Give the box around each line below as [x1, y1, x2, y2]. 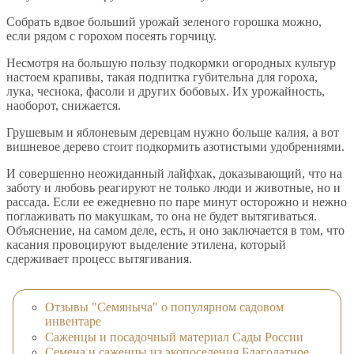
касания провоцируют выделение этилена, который [6, 238, 286, 252]
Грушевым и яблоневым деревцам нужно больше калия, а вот [6, 126, 339, 140]
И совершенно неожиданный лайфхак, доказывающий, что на [6, 167, 342, 181]
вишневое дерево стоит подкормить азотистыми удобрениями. [6, 140, 345, 154]
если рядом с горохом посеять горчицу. [6, 29, 217, 43]
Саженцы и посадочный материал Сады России [45, 330, 303, 344]
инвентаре [45, 314, 101, 329]
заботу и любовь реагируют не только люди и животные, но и [6, 181, 341, 195]
